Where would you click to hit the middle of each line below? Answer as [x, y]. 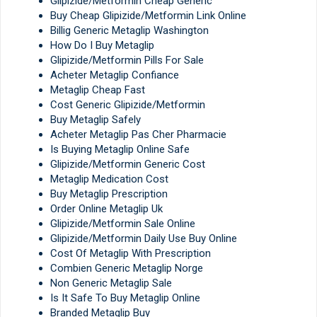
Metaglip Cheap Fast [98, 90]
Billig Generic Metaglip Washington [129, 31]
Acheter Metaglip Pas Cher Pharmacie [138, 135]
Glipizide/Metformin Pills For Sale [127, 60]
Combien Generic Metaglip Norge [127, 269]
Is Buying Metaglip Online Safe [120, 150]
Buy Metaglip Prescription [109, 194]
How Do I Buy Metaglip [102, 46]
